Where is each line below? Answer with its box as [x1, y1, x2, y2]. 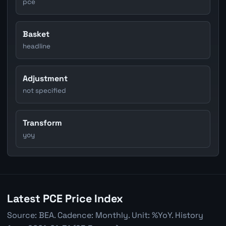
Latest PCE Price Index [7, 191, 123, 205]
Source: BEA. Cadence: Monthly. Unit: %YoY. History [7, 210, 203, 221]
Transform [23, 117, 63, 128]
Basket [23, 28, 50, 39]
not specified [23, 86, 67, 95]
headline [23, 42, 51, 51]
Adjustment [23, 73, 68, 84]
